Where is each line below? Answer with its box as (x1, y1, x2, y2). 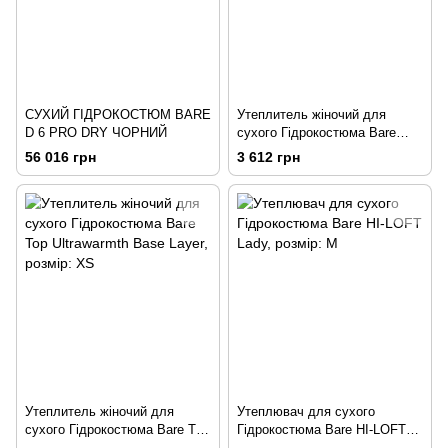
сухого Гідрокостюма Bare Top (25, 422, 209, 438)
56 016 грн (25, 149, 96, 166)
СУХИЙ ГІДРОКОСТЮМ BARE (25, 107, 211, 123)
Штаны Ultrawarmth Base (237, 143, 385, 159)
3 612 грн (237, 149, 300, 166)
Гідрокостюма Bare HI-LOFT (237, 422, 406, 438)
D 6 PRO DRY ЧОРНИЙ (25, 125, 167, 141)
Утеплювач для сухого (237, 404, 375, 420)
